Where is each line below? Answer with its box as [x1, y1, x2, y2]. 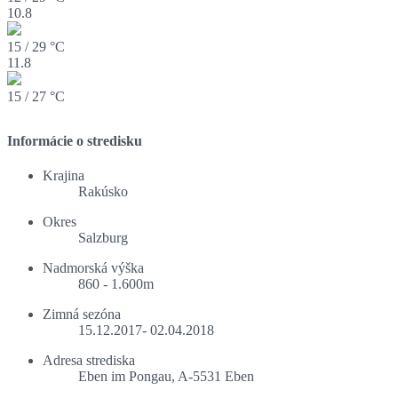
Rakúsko [78, 184, 128, 200]
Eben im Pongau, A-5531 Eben [78, 369, 254, 385]
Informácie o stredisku [7, 133, 142, 149]
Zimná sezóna [43, 306, 121, 322]
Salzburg [78, 230, 128, 246]
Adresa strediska [43, 353, 135, 369]
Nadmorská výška [43, 260, 144, 276]
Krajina [43, 168, 84, 184]
